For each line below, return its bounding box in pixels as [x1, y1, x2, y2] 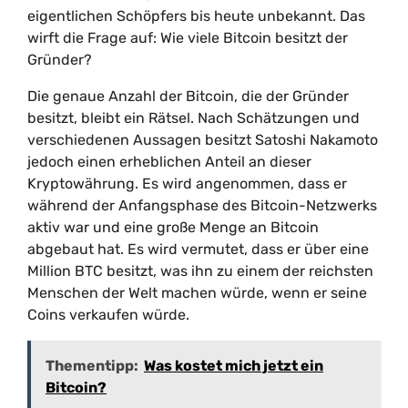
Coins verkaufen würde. [27, 306, 189, 323]
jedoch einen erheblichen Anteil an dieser [27, 153, 311, 170]
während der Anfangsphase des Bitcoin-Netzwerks [27, 197, 377, 214]
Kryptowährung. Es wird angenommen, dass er [27, 175, 347, 192]
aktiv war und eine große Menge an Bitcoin [27, 219, 319, 236]
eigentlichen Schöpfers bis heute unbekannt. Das [27, 7, 365, 25]
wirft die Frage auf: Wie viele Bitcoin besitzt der [27, 29, 348, 46]
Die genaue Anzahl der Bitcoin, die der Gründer [27, 87, 349, 105]
